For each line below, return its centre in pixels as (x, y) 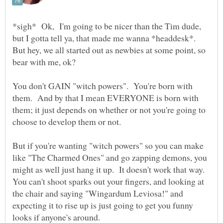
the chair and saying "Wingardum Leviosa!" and (98, 193)
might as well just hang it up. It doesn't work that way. (110, 169)
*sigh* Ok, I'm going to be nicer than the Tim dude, (107, 26)
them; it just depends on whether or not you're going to (109, 110)
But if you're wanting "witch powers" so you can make (108, 146)
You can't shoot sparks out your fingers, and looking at (108, 181)
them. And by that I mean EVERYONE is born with (106, 98)
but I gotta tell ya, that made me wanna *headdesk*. (106, 38)
